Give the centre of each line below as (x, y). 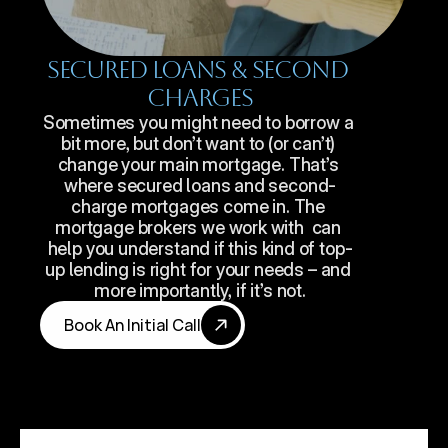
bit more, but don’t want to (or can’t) (198, 143)
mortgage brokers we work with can (198, 227)
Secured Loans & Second (197, 70)
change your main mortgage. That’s (198, 164)
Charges (200, 98)
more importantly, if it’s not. (200, 290)
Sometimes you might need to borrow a (198, 122)
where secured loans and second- (200, 185)
